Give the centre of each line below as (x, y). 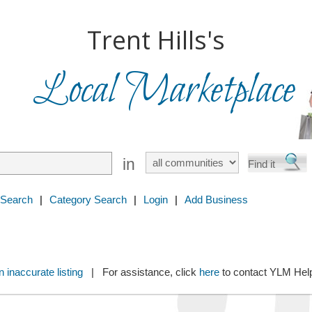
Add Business (216, 200)
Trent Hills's (156, 40)
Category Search (88, 200)
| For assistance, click (141, 272)
